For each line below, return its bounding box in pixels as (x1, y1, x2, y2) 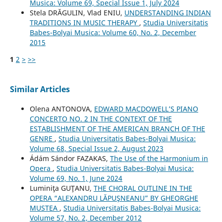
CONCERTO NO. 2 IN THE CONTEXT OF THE (29, 114, 172, 124)
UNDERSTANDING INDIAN (124, 8, 211, 18)
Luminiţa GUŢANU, (29, 183, 94, 193)
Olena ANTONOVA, (29, 104, 94, 114)
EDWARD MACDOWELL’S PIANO (94, 104, 198, 114)
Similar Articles (9, 84, 70, 95)
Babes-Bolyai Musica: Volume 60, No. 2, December (29, 28, 196, 38)
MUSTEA (29, 203, 59, 213)
